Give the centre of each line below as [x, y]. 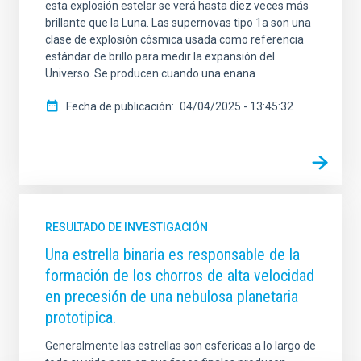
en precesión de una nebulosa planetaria [172, 297]
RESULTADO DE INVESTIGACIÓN [127, 228]
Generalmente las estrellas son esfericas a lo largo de [180, 346]
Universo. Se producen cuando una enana [150, 74]
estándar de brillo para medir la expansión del [160, 57]
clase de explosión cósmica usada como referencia [174, 40]
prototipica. [81, 318]
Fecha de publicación [119, 107]
